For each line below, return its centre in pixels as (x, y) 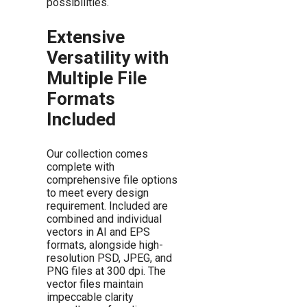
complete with (81, 167)
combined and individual (104, 219)
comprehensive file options (112, 180)
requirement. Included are (107, 206)
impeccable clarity (90, 297)
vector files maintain (95, 284)
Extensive (86, 37)
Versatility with (108, 58)
